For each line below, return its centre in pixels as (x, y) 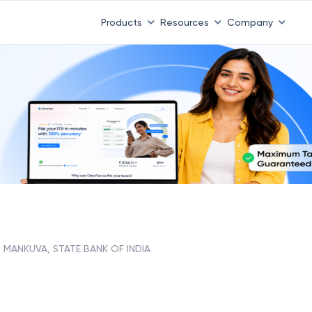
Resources (184, 22)
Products (121, 22)
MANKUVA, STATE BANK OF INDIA (77, 248)
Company (250, 22)
